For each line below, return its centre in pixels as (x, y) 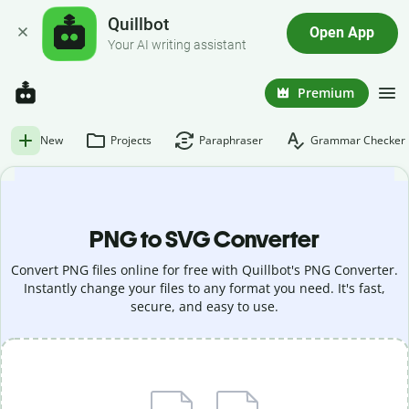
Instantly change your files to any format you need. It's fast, (204, 288)
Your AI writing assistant (178, 45)
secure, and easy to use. (204, 306)
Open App (342, 33)
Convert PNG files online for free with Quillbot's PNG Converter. (204, 270)
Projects (131, 140)
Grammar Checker (358, 140)
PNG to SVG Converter (204, 239)
